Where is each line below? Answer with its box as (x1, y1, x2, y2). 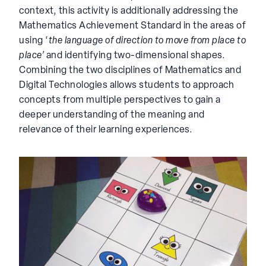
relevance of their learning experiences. (19, 125, 192, 135)
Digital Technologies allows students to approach (19, 80, 234, 90)
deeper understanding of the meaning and (19, 110, 205, 120)
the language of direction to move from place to (48, 36, 246, 46)
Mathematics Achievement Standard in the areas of (19, 21, 246, 31)
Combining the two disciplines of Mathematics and (19, 65, 241, 75)
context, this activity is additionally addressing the (19, 6, 239, 16)
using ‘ (19, 36, 49, 46)
